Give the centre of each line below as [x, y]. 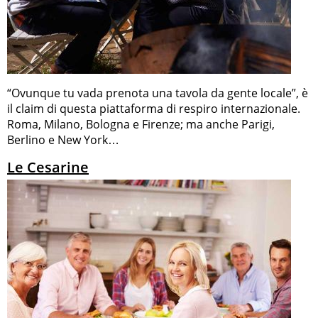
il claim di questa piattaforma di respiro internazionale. [154, 108]
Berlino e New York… [63, 139]
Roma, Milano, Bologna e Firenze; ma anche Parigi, [141, 124]
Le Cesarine [48, 167]
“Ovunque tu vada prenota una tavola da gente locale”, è [158, 93]
